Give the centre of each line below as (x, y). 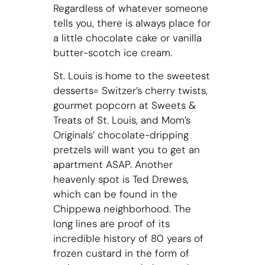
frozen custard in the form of (121, 253)
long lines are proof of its (111, 224)
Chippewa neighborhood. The (122, 209)
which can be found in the (115, 194)
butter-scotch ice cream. (114, 52)
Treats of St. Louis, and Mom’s (122, 120)
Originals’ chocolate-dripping (121, 135)
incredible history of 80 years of (128, 239)
